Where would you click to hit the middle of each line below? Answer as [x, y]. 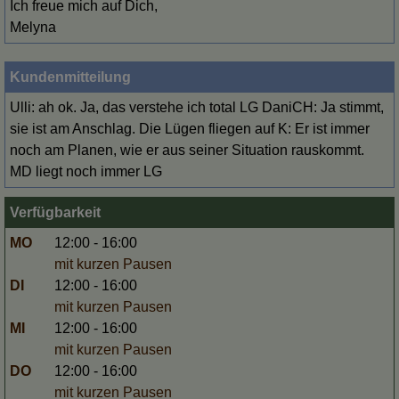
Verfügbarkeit [55, 212]
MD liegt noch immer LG [86, 171]
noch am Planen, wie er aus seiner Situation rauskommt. [187, 150]
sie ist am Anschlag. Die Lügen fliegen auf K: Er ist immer [190, 129]
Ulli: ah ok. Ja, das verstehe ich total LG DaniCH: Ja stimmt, [197, 107]
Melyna [33, 27]
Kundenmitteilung [70, 77]
